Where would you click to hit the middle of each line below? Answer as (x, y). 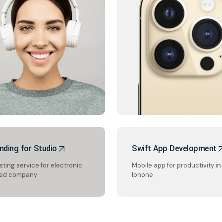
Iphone (142, 175)
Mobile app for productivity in (176, 165)
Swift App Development (174, 148)
